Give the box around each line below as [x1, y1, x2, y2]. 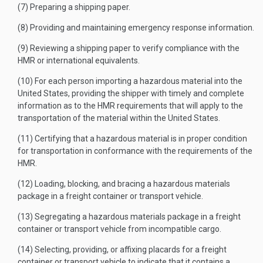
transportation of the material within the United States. [18, 113, 220, 123]
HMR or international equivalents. [18, 56, 140, 65]
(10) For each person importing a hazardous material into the [18, 76, 242, 86]
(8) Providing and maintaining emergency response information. [18, 23, 254, 32]
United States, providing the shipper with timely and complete [18, 89, 244, 98]
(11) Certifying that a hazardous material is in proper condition [18, 134, 247, 143]
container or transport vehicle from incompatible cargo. [18, 224, 221, 234]
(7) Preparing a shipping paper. [18, 2, 130, 12]
